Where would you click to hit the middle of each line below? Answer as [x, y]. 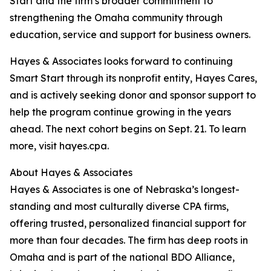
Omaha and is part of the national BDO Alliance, [122, 257]
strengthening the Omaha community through [116, 18]
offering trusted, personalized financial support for [128, 224]
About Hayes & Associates [71, 173]
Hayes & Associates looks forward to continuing [121, 61]
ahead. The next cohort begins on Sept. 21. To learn [128, 129]
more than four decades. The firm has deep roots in [129, 240]
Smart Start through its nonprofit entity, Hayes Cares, [133, 78]
